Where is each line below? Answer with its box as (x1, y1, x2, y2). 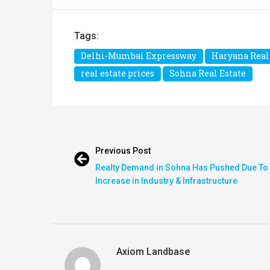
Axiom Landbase (116, 246, 190, 258)
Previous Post (95, 146, 151, 156)
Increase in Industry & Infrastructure (95, 176, 237, 186)
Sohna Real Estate (169, 67, 246, 80)
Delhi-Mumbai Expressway (81, 50, 196, 62)
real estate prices (81, 67, 154, 80)
